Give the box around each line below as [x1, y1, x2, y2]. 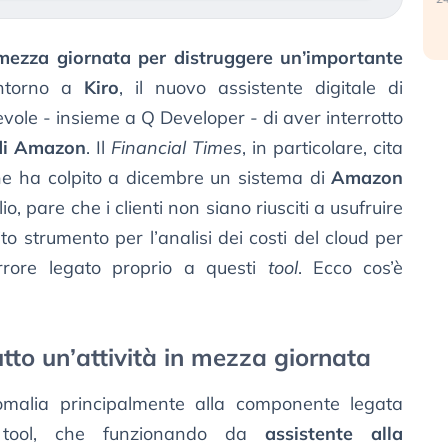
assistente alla [265, 422, 404, 446]
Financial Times [110, 136, 242, 160]
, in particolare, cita [242, 136, 404, 160]
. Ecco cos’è [297, 256, 404, 280]
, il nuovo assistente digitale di [118, 76, 404, 100]
